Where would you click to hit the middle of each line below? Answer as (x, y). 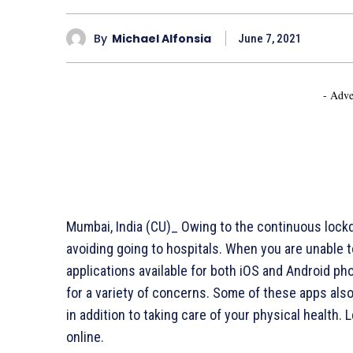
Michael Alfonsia (162, 38)
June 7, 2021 (270, 39)
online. (85, 337)
